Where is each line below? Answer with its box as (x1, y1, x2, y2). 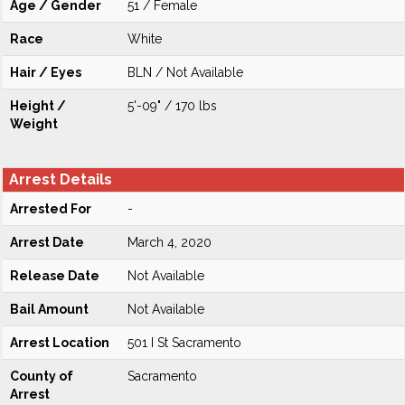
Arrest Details (9, 171, 112, 188)
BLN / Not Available (127, 65, 243, 80)
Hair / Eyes (10, 65, 81, 80)
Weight (10, 117, 58, 131)
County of (10, 369, 73, 383)
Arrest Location (10, 335, 109, 350)
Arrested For (10, 202, 91, 216)
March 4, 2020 (127, 235, 212, 250)
